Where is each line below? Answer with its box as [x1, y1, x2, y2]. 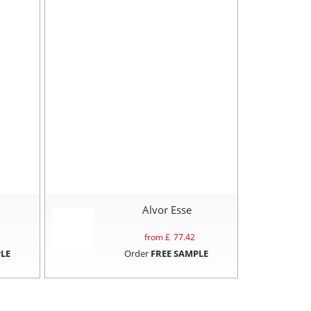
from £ [144, 230, 170, 243]
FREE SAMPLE [150, 246, 208, 260]
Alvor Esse [142, 202, 192, 217]
